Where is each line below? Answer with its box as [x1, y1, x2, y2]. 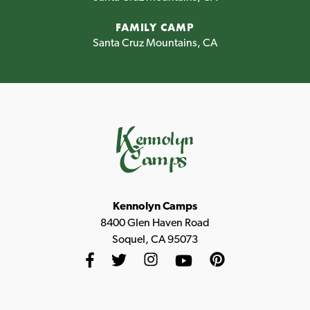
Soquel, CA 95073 [112, 232, 198, 246]
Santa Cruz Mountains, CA [93, 35, 217, 49]
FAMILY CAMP [115, 19, 195, 35]
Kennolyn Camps [113, 199, 197, 212]
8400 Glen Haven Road [100, 215, 210, 229]
